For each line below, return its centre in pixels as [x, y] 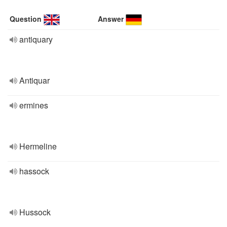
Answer [111, 19]
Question [26, 19]
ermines [34, 105]
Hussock [35, 212]
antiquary [36, 39]
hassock [34, 171]
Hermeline [38, 146]
